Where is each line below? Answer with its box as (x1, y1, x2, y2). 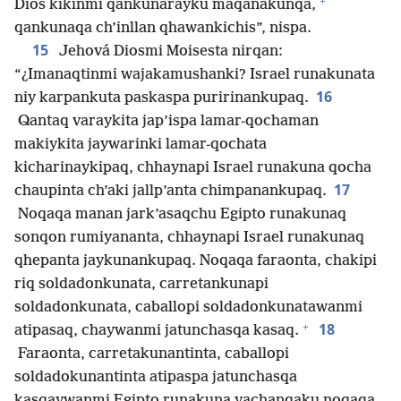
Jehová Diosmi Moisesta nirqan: (55, 43, 283, 61)
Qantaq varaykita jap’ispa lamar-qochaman (14, 113, 319, 131)
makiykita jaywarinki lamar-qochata (14, 136, 267, 154)
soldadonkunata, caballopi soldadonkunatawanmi (14, 299, 363, 317)
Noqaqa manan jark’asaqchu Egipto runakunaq (14, 206, 346, 224)
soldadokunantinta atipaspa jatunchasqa (14, 369, 297, 387)
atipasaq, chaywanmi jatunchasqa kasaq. (14, 322, 299, 340)
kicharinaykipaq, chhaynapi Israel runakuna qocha (14, 159, 371, 177)
